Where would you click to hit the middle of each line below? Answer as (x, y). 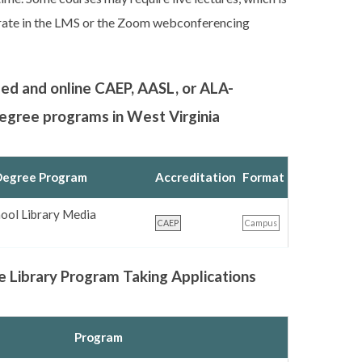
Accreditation (196, 177)
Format (263, 177)
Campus (261, 223)
